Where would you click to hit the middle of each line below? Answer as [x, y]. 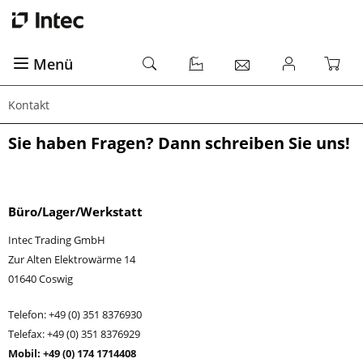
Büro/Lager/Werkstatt [75, 211]
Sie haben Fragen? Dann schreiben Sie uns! [179, 143]
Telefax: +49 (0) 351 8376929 [74, 334]
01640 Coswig [41, 279]
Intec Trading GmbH [57, 240]
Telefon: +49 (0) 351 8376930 [75, 314]
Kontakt [29, 105]
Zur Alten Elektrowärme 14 [72, 259]
